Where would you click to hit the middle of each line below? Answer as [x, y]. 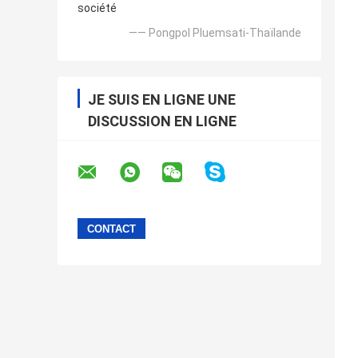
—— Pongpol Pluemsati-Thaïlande [215, 33]
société [97, 8]
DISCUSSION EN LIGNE [162, 121]
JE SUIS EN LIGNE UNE [162, 100]
